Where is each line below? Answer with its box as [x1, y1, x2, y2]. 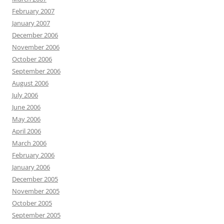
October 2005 [12, 198, 52, 207]
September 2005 [12, 210, 60, 219]
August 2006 [12, 78, 48, 87]
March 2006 [12, 138, 46, 147]
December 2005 [12, 174, 58, 183]
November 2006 [12, 42, 59, 51]
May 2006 [12, 114, 40, 123]
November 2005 [12, 186, 59, 195]
